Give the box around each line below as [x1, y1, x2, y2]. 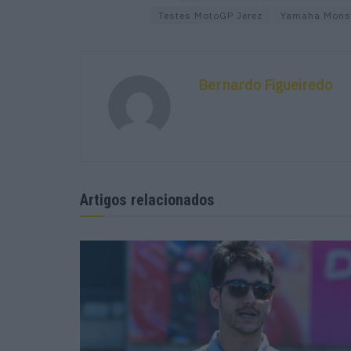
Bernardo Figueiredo [198, 75, 332, 94]
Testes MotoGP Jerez [158, 9, 262, 21]
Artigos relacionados [80, 190, 215, 209]
